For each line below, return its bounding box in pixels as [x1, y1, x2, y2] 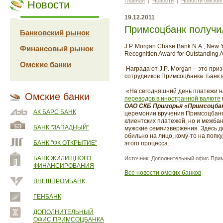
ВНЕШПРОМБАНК [33, 178, 85, 185]
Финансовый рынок [20, 44, 94, 53]
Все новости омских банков [124, 169, 201, 176]
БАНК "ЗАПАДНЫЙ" [33, 124, 89, 131]
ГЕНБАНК [33, 193, 61, 200]
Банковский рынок [20, 28, 90, 37]
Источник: [124, 155, 151, 161]
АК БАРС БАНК [33, 109, 76, 115]
